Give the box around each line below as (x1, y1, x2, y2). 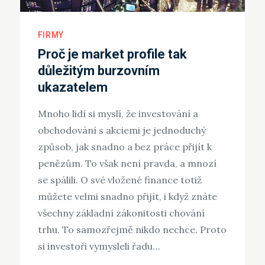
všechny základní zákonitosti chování (37, 207, 205, 219)
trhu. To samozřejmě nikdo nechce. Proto (37, 224, 227, 236)
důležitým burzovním (37, 63, 160, 79)
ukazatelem (37, 80, 108, 95)
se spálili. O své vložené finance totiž (37, 174, 202, 186)
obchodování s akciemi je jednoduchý (37, 124, 206, 137)
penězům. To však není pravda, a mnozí (37, 157, 216, 170)
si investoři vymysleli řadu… (37, 240, 160, 253)
